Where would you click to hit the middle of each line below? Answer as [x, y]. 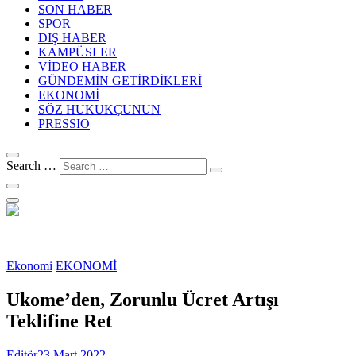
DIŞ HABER [72, 37]
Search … [31, 165]
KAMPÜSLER [77, 52]
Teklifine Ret [59, 321]
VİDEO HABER [82, 66]
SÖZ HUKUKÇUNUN [99, 109]
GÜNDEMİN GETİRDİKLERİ [120, 80]
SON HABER [75, 9]
